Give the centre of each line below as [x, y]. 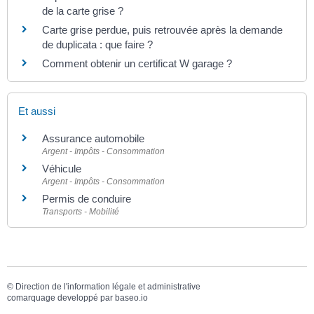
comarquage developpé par [61, 298]
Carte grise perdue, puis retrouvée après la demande [162, 30]
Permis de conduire [87, 198]
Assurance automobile [93, 138]
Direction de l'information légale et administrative [108, 286]
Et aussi [37, 111]
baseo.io [131, 298]
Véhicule [62, 168]
